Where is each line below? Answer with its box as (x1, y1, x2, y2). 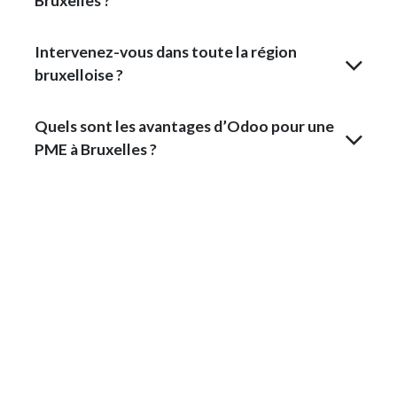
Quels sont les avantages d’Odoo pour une (35, 117, 334, 136)
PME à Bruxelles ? (35, 140, 157, 159)
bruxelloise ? (35, 66, 123, 84)
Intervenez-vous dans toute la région (35, 43, 297, 61)
